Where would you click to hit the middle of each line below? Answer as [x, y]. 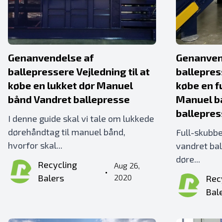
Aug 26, [127, 165]
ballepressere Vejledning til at [79, 71]
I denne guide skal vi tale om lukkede [81, 118]
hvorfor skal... [35, 145]
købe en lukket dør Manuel [70, 85]
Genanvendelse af [51, 57]
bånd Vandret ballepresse [69, 99]
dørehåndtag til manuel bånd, [67, 132]
